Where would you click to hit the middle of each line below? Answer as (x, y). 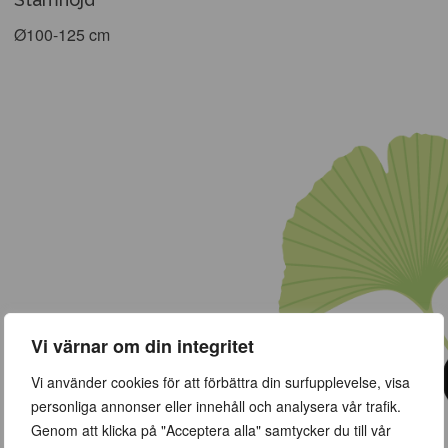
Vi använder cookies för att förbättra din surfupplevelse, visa (220, 381)
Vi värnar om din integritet (142, 345)
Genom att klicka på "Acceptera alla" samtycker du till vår (211, 429)
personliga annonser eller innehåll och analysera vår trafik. (216, 405)
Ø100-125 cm (62, 35)
